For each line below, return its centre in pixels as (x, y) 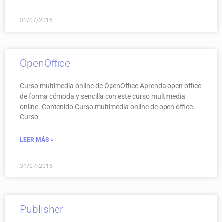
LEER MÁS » (36, 139)
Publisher (42, 209)
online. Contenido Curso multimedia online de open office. (107, 106)
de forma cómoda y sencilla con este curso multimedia (103, 96)
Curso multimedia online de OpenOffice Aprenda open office (111, 85)
